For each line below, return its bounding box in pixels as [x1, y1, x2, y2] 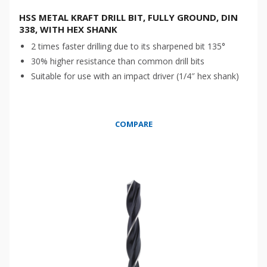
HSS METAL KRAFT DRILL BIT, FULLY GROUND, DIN [19, 11, 238, 23]
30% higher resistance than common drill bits [31, 55, 204, 67]
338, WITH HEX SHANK [19, 23, 117, 35]
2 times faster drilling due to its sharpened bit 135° [31, 41, 225, 52]
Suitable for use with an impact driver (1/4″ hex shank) [31, 70, 239, 82]
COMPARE [114, 119, 153, 129]
